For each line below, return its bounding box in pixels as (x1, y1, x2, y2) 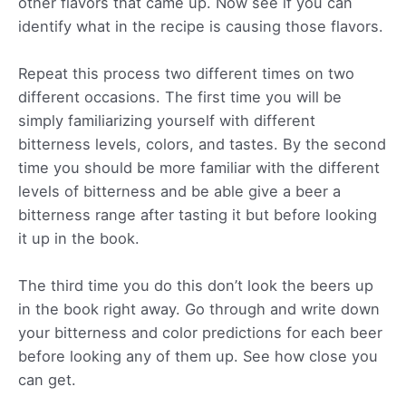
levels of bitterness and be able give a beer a (18, 181, 341, 200)
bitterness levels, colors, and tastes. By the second (18, 134, 386, 153)
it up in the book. (18, 228, 140, 247)
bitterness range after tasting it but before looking (18, 205, 377, 224)
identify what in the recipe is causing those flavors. (18, 16, 383, 35)
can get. (18, 371, 76, 389)
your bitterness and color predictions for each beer (18, 324, 382, 342)
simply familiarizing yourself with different (18, 111, 315, 130)
